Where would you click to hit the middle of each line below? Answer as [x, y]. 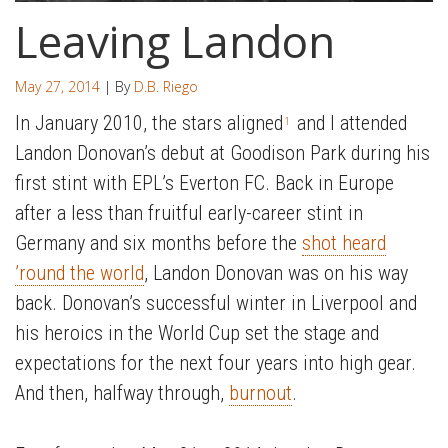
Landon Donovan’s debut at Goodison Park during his [222, 153]
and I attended [349, 123]
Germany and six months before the [158, 243]
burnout [260, 393]
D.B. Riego [166, 87]
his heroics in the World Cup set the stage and [197, 333]
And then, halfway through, [122, 393]
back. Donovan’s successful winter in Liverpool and [216, 303]
